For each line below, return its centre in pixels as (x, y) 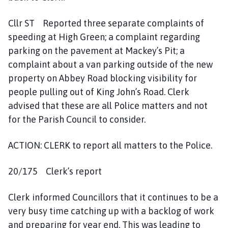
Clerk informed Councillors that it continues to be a (113, 197)
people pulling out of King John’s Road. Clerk (99, 92)
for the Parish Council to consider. (77, 119)
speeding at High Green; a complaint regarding (104, 37)
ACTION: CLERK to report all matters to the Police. (110, 145)
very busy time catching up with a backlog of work (111, 211)
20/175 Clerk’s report (55, 171)
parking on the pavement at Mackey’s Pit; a (96, 50)
